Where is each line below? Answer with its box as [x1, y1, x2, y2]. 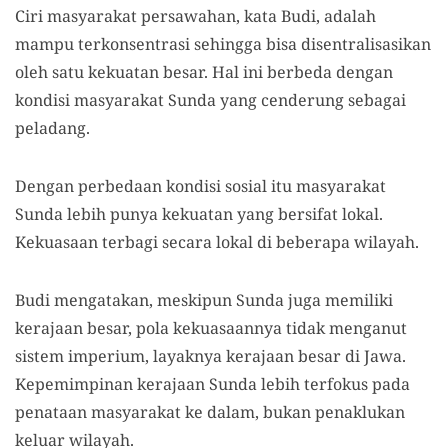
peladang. [15, 117, 90, 140]
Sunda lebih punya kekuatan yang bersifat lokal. [15, 203, 383, 226]
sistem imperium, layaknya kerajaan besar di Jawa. [15, 345, 406, 368]
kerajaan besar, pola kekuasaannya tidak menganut [15, 317, 407, 340]
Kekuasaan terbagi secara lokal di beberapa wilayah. [15, 231, 419, 254]
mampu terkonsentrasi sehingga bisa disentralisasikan [15, 33, 431, 56]
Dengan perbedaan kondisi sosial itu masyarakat [15, 175, 386, 198]
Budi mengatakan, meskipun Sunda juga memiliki [15, 289, 393, 312]
